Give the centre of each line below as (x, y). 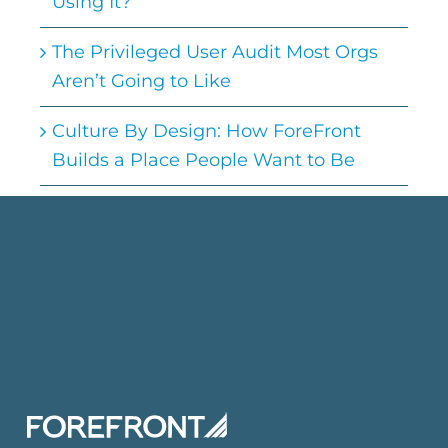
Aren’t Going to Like (141, 81)
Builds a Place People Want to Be (203, 160)
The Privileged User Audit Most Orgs (215, 52)
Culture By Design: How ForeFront (206, 131)
